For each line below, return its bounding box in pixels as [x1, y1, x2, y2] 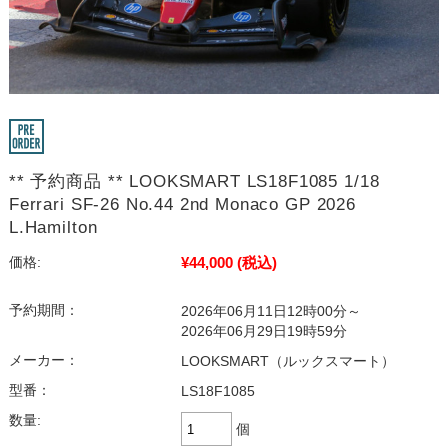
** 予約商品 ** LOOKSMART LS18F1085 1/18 [8, 172, 380, 192]
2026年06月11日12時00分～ [180, 304, 361, 320]
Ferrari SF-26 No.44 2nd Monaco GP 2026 [8, 195, 356, 215]
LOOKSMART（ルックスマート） [180, 354, 395, 370]
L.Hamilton [8, 218, 98, 238]
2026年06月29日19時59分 [180, 324, 347, 340]
